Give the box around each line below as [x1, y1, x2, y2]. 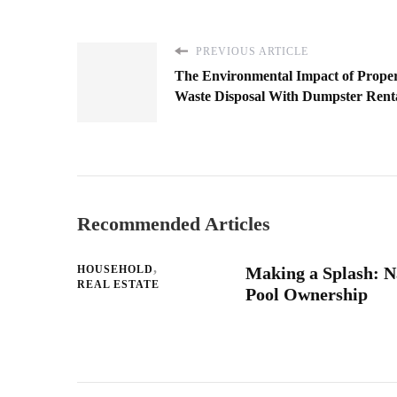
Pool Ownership [245, 284, 368, 304]
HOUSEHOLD [77, 262, 153, 276]
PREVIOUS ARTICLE [192, 44, 308, 58]
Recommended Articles [77, 212, 270, 235]
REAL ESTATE [77, 277, 160, 291]
